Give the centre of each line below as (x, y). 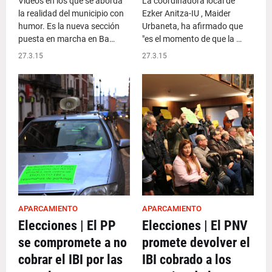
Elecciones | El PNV (195, 226)
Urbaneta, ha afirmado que (192, 26)
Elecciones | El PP (67, 226)
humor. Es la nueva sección (69, 26)
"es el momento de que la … (192, 39)
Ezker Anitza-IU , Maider (186, 13)
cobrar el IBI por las (70, 260)
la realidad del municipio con (71, 13)
